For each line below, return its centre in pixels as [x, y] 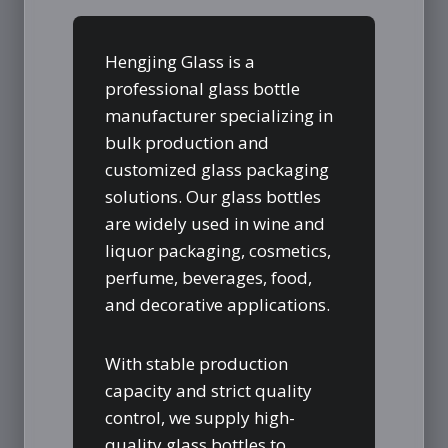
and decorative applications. [217, 304]
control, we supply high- [200, 417]
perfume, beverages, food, [208, 277]
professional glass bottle [202, 88]
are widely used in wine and [215, 223]
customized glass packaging [217, 169]
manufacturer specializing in [219, 115]
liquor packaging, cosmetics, [218, 250]
